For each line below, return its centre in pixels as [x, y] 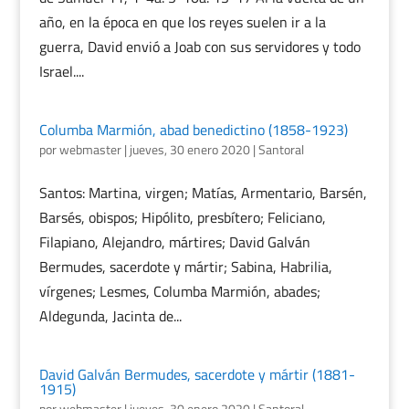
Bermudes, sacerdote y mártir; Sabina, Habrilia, [185, 267]
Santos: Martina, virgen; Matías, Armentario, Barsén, [203, 193]
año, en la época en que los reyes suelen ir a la [182, 22]
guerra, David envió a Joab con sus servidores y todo [199, 47]
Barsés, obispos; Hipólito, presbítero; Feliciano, [182, 217]
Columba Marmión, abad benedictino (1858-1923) [193, 130]
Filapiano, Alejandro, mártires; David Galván [174, 242]
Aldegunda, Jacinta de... [110, 316]
